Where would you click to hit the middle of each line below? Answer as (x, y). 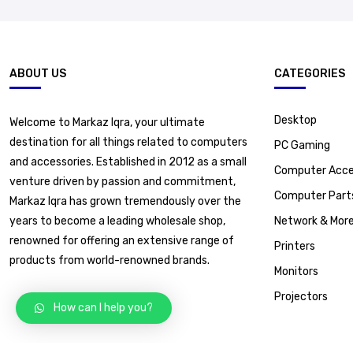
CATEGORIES (310, 74)
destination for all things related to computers (128, 143)
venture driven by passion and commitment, (123, 182)
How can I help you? (103, 308)
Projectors (301, 297)
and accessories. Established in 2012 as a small (128, 162)
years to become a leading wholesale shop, (117, 221)
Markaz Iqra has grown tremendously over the (125, 202)
